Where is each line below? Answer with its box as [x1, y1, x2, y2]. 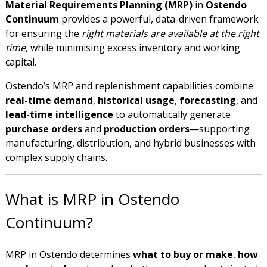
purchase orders [5, 122, 82, 136]
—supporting [189, 122, 250, 136]
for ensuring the [5, 27, 82, 41]
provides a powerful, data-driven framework [58, 13, 259, 26]
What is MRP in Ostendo [5, 188, 179, 210]
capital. [5, 55, 36, 69]
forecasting [179, 94, 236, 107]
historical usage [97, 94, 175, 107]
